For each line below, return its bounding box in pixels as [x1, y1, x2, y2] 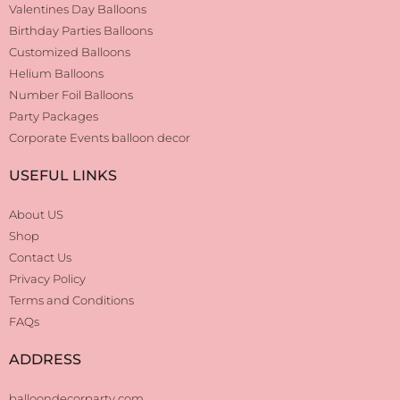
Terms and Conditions [9, 292, 134, 307]
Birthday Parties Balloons [9, 22, 153, 37]
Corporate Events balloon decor [9, 129, 190, 145]
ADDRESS [9, 350, 81, 368]
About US [9, 206, 63, 221]
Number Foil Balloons [9, 87, 133, 102]
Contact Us [9, 249, 71, 264]
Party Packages [9, 108, 98, 123]
